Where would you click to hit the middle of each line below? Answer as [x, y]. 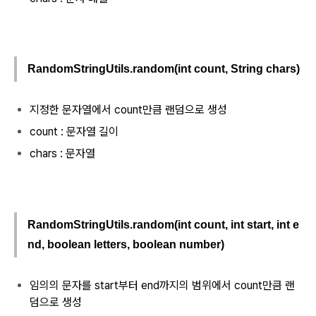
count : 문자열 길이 [74, 132]
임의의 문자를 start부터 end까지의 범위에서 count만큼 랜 [162, 285]
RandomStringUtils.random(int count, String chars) [164, 69]
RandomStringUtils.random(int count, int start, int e [163, 224]
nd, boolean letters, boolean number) [126, 244]
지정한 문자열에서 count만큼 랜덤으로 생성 [128, 110]
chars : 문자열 [62, 154]
